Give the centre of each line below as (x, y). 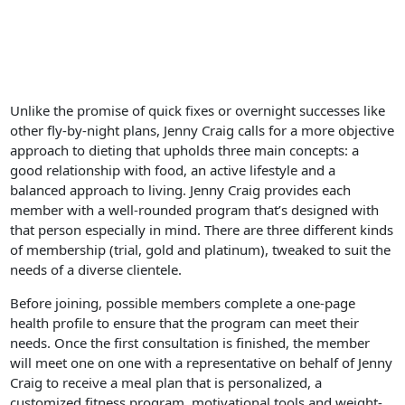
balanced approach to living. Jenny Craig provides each (181, 190)
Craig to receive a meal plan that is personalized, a (166, 383)
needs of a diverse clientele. (96, 270)
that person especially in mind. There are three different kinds (202, 230)
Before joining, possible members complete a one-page (183, 303)
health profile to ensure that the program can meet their (185, 323)
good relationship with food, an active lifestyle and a (173, 170)
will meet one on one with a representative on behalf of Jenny (202, 363)
